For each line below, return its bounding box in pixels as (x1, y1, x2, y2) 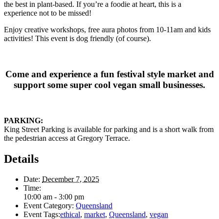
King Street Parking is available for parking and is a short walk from (4, 125, 214, 133)
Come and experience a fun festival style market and (5, 68, 214, 79)
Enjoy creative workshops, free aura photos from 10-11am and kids (4, 25, 211, 34)
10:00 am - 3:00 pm (23, 193, 84, 201)
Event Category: (23, 201, 74, 210)
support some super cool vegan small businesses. (14, 79, 205, 90)
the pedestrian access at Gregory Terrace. (4, 133, 130, 142)
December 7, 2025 (42, 175, 99, 184)
